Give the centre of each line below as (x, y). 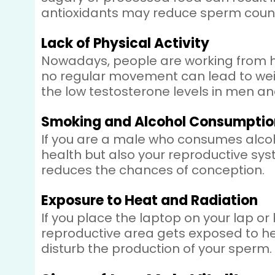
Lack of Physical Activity (126, 43)
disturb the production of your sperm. (157, 249)
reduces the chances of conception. (153, 170)
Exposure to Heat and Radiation (150, 200)
